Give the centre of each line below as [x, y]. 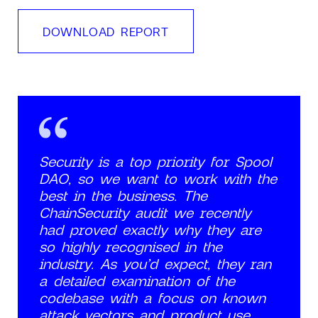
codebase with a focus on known [152, 297]
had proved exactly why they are [150, 229]
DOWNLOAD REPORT [106, 31]
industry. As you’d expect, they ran [155, 263]
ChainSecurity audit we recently [145, 212]
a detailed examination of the [137, 280]
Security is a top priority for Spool [155, 161]
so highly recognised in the [131, 246]
